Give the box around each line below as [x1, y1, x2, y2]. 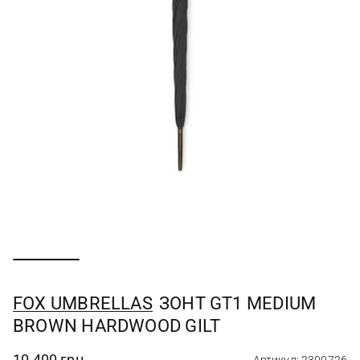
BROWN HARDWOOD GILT [13, 316, 221, 336]
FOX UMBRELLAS [13, 293, 153, 313]
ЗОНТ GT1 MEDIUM [158, 293, 317, 313]
